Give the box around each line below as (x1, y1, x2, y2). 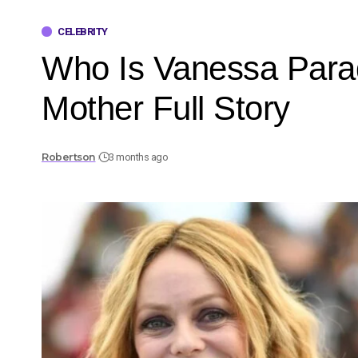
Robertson (42, 151, 96, 164)
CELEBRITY (58, 25, 108, 38)
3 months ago (109, 151, 169, 164)
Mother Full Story (42, 89, 290, 127)
